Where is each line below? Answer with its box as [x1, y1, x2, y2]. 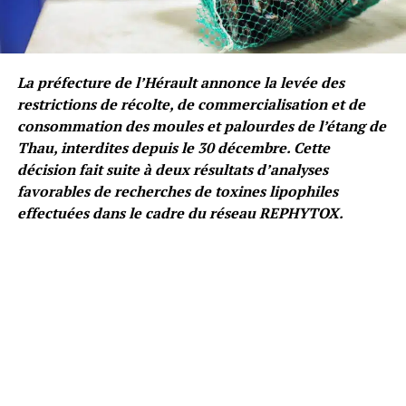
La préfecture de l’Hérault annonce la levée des [16, 72, 344, 92]
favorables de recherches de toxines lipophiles [16, 180, 338, 201]
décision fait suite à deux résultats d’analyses [16, 159, 328, 179]
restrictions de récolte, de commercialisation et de [16, 93, 365, 114]
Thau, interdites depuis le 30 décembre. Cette [16, 137, 330, 158]
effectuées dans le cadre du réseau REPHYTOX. [16, 202, 343, 223]
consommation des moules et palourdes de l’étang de [16, 115, 386, 136]
